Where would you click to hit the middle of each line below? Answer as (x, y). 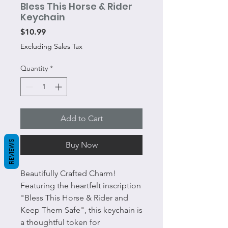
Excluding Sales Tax (51, 46)
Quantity (34, 68)
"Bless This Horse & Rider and (74, 198)
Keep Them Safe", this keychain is (81, 210)
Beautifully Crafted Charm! (68, 173)
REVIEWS (11, 151)
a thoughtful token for (60, 222)
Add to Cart (81, 118)
